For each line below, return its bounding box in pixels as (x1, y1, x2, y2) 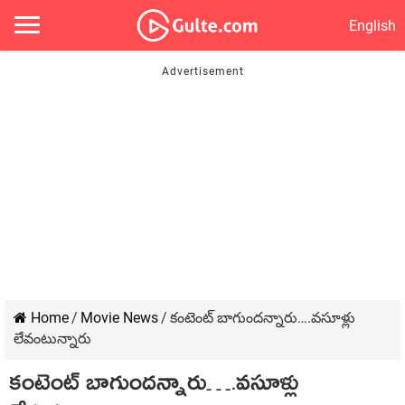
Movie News (80, 309, 158, 326)
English (349, 16, 396, 34)
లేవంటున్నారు (14, 330, 91, 347)
